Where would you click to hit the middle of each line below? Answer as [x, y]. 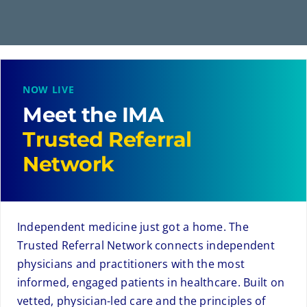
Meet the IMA [93, 114]
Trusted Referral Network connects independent [146, 245]
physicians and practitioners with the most [131, 263]
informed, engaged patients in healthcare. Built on [150, 282]
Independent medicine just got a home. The [133, 226]
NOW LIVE [48, 89]
